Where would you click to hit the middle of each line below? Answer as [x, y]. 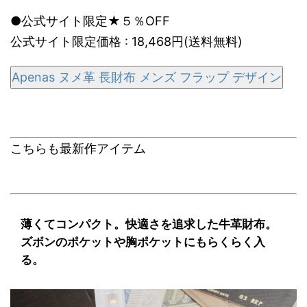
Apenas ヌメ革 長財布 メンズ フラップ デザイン [147, 77]
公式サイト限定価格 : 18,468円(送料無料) [126, 41]
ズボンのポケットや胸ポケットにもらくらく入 [143, 242]
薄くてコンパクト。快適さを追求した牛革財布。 [149, 224]
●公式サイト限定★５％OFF [90, 21]
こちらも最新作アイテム [78, 148]
